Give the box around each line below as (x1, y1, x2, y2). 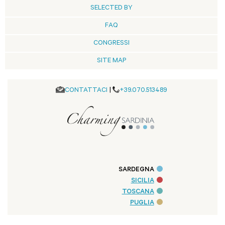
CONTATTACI (64, 87, 107, 95)
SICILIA (131, 177, 154, 185)
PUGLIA (130, 199, 154, 207)
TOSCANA (122, 188, 154, 196)
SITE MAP (96, 57, 126, 65)
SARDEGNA (118, 166, 154, 174)
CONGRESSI (93, 40, 130, 48)
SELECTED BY (90, 5, 133, 13)
